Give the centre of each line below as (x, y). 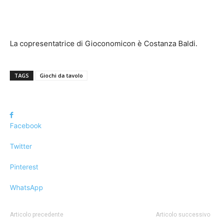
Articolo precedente (37, 215)
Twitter (21, 146)
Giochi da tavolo (61, 75)
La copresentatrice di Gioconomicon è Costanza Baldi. (104, 43)
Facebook (26, 125)
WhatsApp (27, 187)
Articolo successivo (183, 215)
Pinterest (24, 167)
